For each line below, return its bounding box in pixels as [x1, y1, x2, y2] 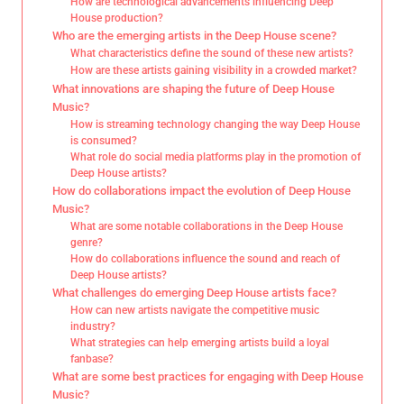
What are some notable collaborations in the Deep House [70, 219, 344, 233]
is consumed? [70, 133, 138, 147]
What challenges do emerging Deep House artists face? [51, 285, 336, 299]
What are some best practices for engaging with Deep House [51, 369, 363, 383]
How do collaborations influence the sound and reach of [70, 252, 341, 265]
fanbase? [70, 352, 115, 365]
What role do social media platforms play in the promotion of [70, 150, 362, 163]
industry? [70, 319, 116, 333]
